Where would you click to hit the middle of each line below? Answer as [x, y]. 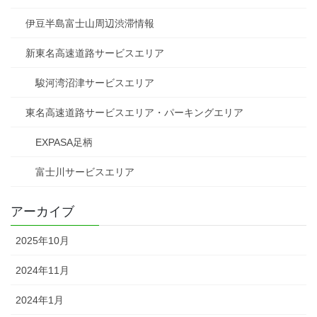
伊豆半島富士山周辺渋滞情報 [90, 24]
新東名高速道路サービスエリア [95, 53]
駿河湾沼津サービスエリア [95, 83]
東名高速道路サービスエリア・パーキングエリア [134, 113]
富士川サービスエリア [85, 172]
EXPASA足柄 [64, 143]
